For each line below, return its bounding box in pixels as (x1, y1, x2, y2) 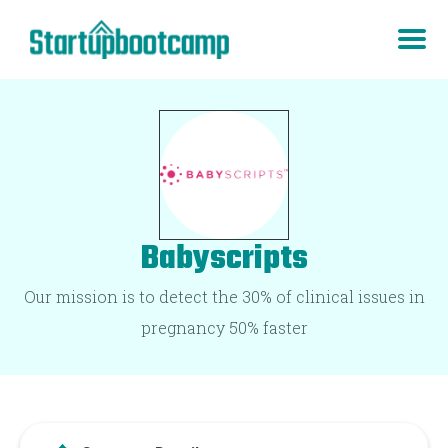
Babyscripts (140, 233, 308, 285)
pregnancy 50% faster (140, 316, 308, 338)
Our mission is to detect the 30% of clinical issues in (23, 285, 425, 307)
